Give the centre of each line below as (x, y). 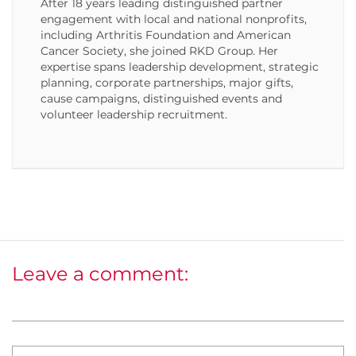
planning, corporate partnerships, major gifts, (167, 83)
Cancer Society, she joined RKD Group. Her (159, 51)
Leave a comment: (100, 274)
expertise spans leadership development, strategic (180, 67)
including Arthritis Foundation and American (166, 35)
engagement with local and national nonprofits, (174, 19)
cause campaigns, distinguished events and (161, 99)
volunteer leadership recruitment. (134, 114)
